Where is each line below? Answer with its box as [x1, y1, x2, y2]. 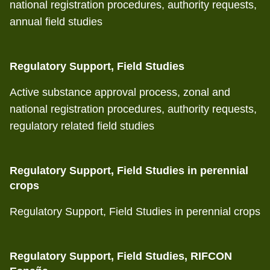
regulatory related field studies [10, 120, 154, 132]
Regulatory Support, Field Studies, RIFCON [10, 250, 232, 262]
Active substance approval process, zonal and [10, 86, 230, 98]
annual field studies [10, 16, 102, 28]
